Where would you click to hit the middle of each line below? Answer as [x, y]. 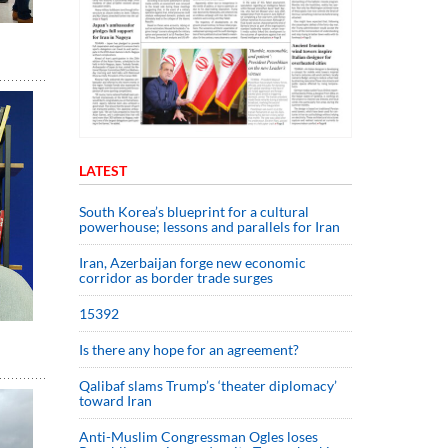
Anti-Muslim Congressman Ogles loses [198, 436]
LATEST [103, 170]
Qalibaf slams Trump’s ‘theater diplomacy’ [208, 385]
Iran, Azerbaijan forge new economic [192, 262]
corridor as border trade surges [176, 277]
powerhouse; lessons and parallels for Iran [209, 226]
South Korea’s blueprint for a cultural [194, 211]
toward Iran [115, 400]
